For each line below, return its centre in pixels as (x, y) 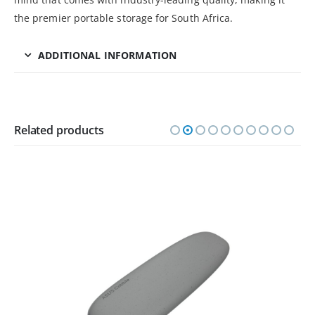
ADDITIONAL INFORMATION (108, 56)
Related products (59, 130)
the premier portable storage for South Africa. (124, 18)
